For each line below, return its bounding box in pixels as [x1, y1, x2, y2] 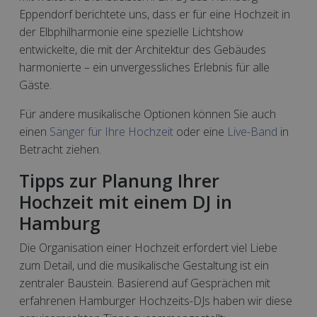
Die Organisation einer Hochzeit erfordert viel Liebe [19, 240, 277, 255]
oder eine [173, 124, 227, 139]
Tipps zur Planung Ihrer [19, 168, 219, 192]
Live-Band [227, 124, 277, 139]
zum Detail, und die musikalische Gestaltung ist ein [19, 258, 269, 273]
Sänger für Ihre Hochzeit [50, 124, 173, 139]
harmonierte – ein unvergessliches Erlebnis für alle [19, 59, 270, 75]
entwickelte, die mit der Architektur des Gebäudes [19, 42, 266, 57]
